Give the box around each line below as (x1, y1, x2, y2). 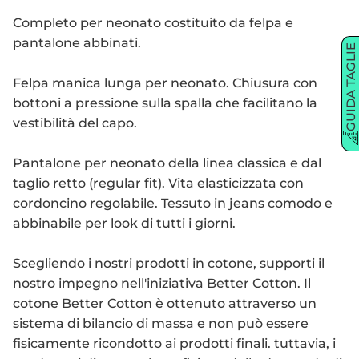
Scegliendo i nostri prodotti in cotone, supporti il (13, 256, 325, 272)
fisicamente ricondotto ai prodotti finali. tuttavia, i (13, 336, 336, 352)
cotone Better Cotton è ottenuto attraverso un (13, 296, 317, 312)
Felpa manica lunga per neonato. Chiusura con (13, 75, 317, 91)
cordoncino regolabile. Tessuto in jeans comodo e (13, 196, 333, 212)
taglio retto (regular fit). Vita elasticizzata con (13, 175, 304, 192)
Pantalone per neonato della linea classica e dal (13, 155, 321, 171)
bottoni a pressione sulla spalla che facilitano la (13, 95, 317, 111)
